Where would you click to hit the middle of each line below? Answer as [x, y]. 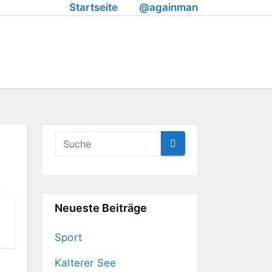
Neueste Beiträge [101, 208]
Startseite [93, 7]
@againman [168, 7]
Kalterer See [86, 263]
